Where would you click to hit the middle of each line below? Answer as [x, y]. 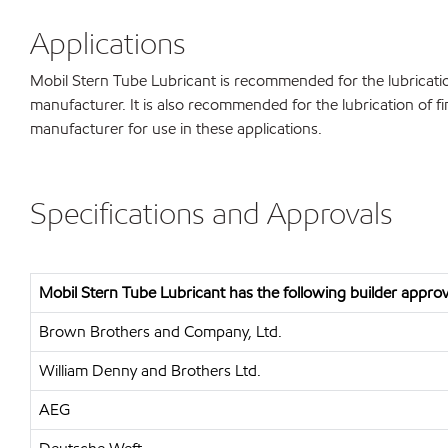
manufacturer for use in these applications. [176, 128]
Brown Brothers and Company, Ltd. [160, 331]
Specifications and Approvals [211, 213]
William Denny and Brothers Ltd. [150, 370]
